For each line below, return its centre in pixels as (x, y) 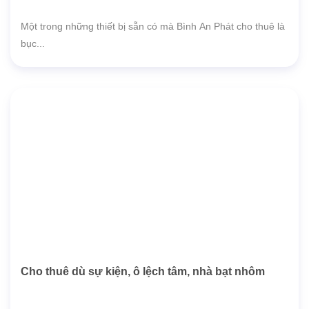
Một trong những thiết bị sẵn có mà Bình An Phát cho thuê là (153, 26)
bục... (33, 43)
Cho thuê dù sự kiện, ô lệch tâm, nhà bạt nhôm (143, 272)
